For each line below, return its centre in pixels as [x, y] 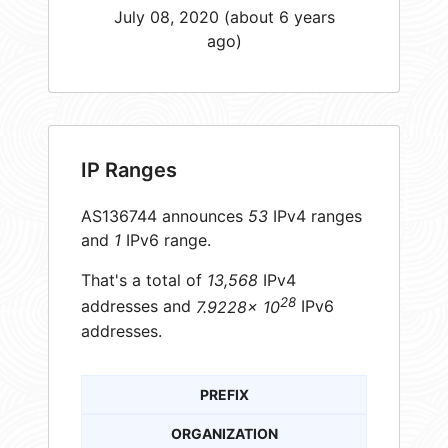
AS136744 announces [164, 216]
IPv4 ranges [315, 216]
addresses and [138, 306]
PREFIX [224, 394]
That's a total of [144, 280]
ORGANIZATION [224, 433]
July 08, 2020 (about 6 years [224, 16]
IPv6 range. [166, 240]
